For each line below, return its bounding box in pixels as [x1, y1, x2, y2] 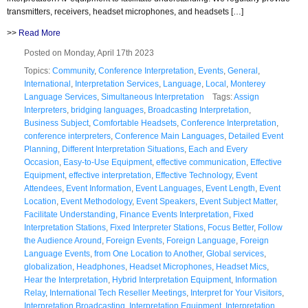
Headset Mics [216, 261, 267, 272]
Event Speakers [136, 196, 195, 206]
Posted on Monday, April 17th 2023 [24, 47, 160, 58]
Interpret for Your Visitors [190, 287, 282, 298]
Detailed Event [228, 131, 283, 141]
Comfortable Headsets [93, 118, 177, 128]
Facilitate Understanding [24, 209, 115, 219]
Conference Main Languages [115, 131, 224, 141]
